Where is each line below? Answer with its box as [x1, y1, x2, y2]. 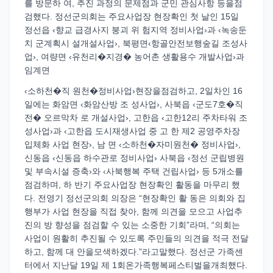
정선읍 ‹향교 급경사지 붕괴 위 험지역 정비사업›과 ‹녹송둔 [24, 25, 247, 35]
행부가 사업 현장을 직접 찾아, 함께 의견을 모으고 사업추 [24, 207, 243, 216]
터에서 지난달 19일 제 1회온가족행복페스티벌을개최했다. [24, 260, 247, 270]
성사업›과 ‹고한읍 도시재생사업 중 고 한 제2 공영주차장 [24, 126, 240, 136]
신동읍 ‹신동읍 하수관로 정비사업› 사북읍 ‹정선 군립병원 [24, 153, 244, 163]
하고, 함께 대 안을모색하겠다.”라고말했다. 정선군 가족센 [24, 247, 243, 257]
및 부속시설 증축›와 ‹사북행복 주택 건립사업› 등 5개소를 [24, 166, 243, 176]
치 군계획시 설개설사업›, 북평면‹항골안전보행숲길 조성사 [24, 38, 247, 48]
